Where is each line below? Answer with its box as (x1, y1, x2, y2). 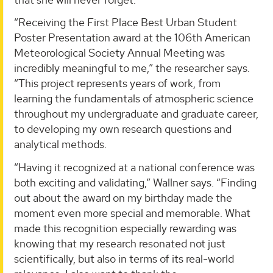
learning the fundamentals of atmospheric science (14, 91, 253, 106)
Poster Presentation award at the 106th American (14, 30, 250, 45)
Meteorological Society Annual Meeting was (14, 46, 225, 60)
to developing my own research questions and (14, 122, 232, 136)
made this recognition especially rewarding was (14, 221, 236, 235)
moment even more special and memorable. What (14, 205, 250, 220)
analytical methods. (14, 137, 107, 152)
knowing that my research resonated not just (14, 236, 225, 250)
